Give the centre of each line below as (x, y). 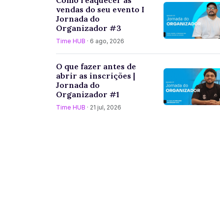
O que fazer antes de (96, 66)
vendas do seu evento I (100, 9)
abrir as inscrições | (96, 75)
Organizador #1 (88, 94)
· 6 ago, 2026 (105, 41)
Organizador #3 (89, 28)
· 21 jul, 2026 (103, 107)
